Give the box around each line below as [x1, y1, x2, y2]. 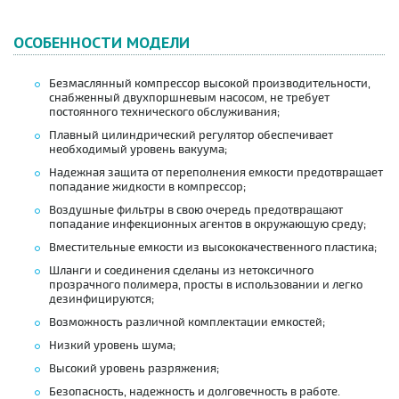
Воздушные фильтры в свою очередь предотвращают [49, 202, 343, 217]
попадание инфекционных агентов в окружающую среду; [49, 216, 366, 232]
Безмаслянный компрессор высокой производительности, [49, 76, 370, 91]
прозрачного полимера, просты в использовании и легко [49, 277, 362, 292]
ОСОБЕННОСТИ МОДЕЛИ [13, 31, 190, 53]
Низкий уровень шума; [49, 338, 175, 353]
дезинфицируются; [49, 291, 154, 306]
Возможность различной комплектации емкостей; [49, 314, 325, 330]
